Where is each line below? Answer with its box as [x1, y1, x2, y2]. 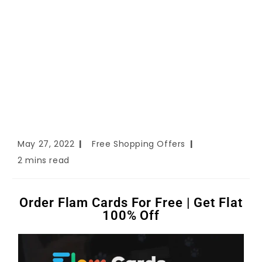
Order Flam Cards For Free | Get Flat [19, 195, 243, 211]
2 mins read [18, 154, 70, 167]
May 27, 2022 [18, 138, 75, 150]
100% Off [102, 208, 160, 223]
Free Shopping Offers [92, 138, 186, 150]
